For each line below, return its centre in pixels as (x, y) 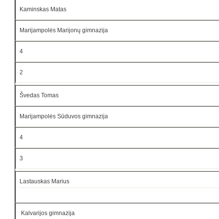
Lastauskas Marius (44, 181)
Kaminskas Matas (43, 9)
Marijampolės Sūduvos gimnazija (64, 116)
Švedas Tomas (39, 95)
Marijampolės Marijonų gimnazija (64, 30)
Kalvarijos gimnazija (47, 213)
